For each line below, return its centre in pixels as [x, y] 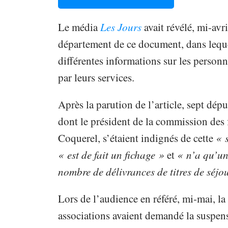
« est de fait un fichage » [111, 155]
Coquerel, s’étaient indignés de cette [137, 138]
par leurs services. [96, 78]
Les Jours [121, 27]
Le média [79, 27]
